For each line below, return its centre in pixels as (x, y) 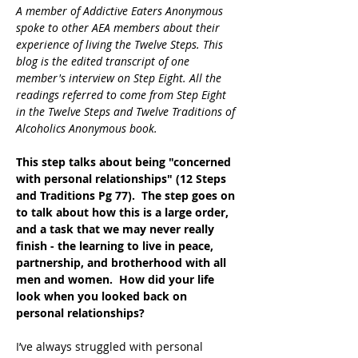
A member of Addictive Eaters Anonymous (121, 11)
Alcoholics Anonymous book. (87, 128)
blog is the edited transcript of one (104, 61)
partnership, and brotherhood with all (123, 263)
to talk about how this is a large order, (124, 212)
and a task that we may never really (117, 229)
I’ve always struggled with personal (111, 346)
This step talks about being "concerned (125, 162)
